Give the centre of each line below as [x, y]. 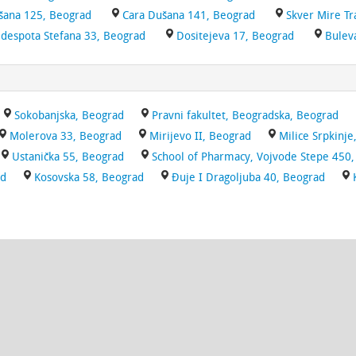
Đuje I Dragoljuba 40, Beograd [248, 178]
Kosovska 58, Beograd [89, 178]
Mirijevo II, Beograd [200, 136]
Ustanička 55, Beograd [68, 157]
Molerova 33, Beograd [66, 136]
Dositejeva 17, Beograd [235, 36]
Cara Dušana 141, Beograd [189, 15]
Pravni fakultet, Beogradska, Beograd [245, 116]
